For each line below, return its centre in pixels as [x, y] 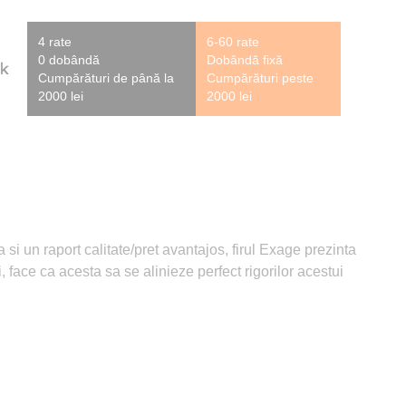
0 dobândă [69, 59]
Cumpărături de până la [106, 77]
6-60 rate [232, 41]
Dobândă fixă [244, 59]
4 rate [55, 41]
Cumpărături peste [260, 77]
